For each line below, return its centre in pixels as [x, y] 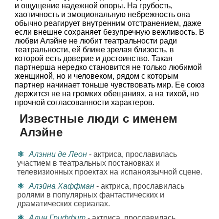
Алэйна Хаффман [62, 186]
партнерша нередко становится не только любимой [108, 67]
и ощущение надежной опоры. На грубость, [94, 6]
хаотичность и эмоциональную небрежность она [102, 14]
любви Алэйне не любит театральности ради [96, 41]
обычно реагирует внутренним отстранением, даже [108, 23]
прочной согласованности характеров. [85, 102]
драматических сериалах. [64, 204]
